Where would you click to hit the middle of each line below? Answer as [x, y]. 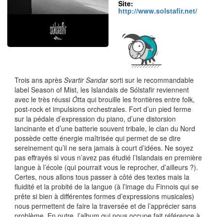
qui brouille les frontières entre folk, [140, 99]
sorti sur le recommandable [151, 80]
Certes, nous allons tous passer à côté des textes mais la [102, 177]
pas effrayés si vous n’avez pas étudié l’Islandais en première [108, 157]
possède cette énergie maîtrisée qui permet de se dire [98, 138]
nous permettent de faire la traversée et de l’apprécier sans [105, 206]
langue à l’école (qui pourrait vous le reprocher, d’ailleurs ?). [106, 167]
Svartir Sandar [86, 80]
